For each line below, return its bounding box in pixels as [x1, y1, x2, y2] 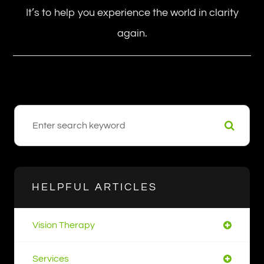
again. [117, 28, 147, 39]
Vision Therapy [32, 220, 95, 230]
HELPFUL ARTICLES [32, 181, 157, 193]
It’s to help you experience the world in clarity [25, 7, 239, 18]
